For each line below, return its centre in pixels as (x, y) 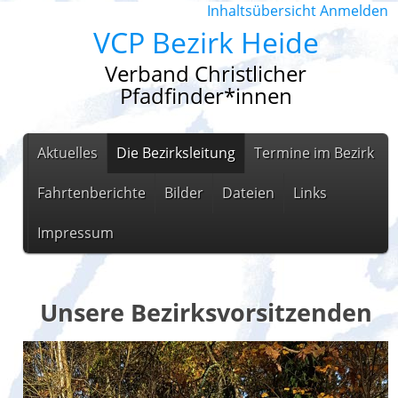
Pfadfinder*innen (206, 96)
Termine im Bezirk (314, 153)
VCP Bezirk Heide (206, 42)
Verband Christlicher (206, 73)
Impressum (75, 233)
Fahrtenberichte (91, 193)
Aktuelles (67, 153)
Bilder (183, 193)
